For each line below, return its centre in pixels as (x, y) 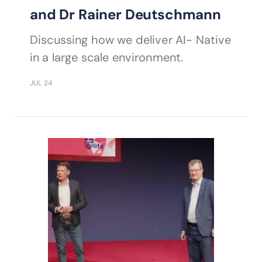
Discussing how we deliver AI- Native (131, 40)
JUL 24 (41, 83)
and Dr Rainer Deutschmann (125, 15)
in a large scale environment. (107, 58)
